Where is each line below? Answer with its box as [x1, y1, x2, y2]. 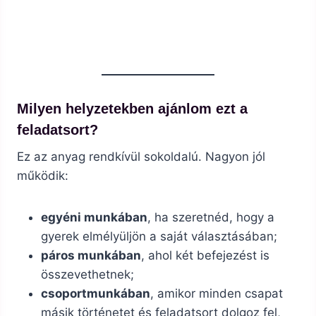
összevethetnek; [41, 267, 134, 282]
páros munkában [41, 248, 141, 263]
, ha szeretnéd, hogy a [147, 210, 274, 225]
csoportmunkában [41, 286, 150, 301]
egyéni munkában [41, 210, 147, 225]
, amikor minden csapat [150, 286, 283, 301]
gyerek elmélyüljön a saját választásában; [41, 229, 277, 244]
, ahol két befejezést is [141, 248, 269, 263]
